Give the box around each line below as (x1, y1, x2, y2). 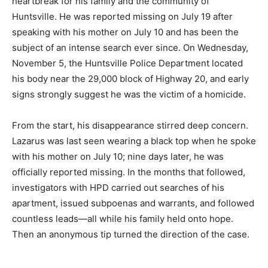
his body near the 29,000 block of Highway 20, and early (12, 73, 249, 84)
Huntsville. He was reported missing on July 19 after (12, 11, 233, 22)
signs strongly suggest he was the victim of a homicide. (12, 89, 246, 100)
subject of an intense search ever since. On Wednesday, (12, 42, 248, 53)
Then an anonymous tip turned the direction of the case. (12, 229, 249, 240)
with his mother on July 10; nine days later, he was (12, 151, 224, 162)
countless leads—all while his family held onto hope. (12, 213, 233, 224)
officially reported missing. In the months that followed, (12, 166, 245, 178)
